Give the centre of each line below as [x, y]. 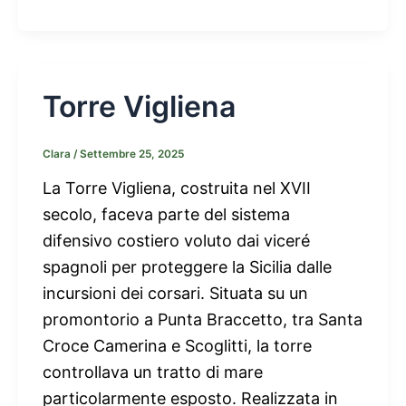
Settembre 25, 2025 [132, 154]
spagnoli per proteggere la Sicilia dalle [187, 266]
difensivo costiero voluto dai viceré [176, 240]
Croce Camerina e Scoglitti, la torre [177, 345]
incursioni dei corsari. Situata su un [175, 293]
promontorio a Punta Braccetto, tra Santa [203, 319]
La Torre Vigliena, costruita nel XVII [177, 188]
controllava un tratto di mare [153, 372]
